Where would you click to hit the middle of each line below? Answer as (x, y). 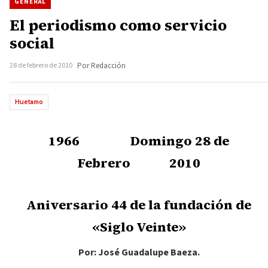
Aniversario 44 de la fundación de (139, 205)
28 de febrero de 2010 (41, 66)
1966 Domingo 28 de (139, 141)
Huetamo (29, 102)
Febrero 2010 (139, 163)
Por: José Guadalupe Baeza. (139, 252)
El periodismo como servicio (118, 25)
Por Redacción (101, 66)
